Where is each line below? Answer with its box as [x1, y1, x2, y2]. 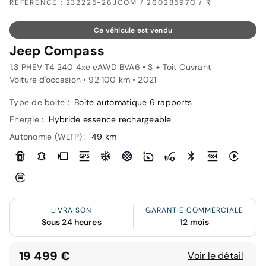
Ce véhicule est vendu [93, 26, 173, 36]
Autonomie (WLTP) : [9, 131, 89, 142]
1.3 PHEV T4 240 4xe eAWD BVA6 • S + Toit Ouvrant [9, 62, 211, 73]
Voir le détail [188, 249, 243, 262]
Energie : [9, 114, 46, 125]
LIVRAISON [51, 205, 92, 216]
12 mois [180, 217, 210, 228]
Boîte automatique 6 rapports [74, 97, 192, 108]
